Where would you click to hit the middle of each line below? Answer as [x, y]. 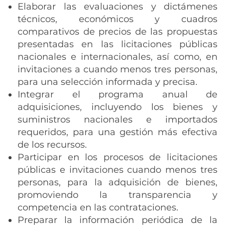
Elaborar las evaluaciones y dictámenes [118, 7]
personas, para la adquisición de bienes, [118, 182]
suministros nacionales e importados [118, 120]
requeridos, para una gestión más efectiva [118, 132]
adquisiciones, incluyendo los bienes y [118, 107]
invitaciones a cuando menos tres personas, [118, 69]
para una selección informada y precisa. [109, 82]
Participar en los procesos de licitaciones [118, 157]
